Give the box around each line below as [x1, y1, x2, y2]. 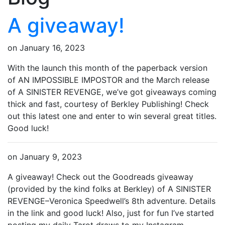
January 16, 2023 [20, 43, 85, 53]
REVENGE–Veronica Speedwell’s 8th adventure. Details [8, 196, 215, 206]
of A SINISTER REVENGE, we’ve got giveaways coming [8, 87, 216, 97]
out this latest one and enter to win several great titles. [8, 111, 216, 122]
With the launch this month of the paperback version [8, 63, 207, 73]
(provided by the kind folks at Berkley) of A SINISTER [8, 184, 211, 194]
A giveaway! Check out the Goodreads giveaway [8, 172, 193, 182]
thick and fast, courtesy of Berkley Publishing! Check [8, 99, 209, 109]
